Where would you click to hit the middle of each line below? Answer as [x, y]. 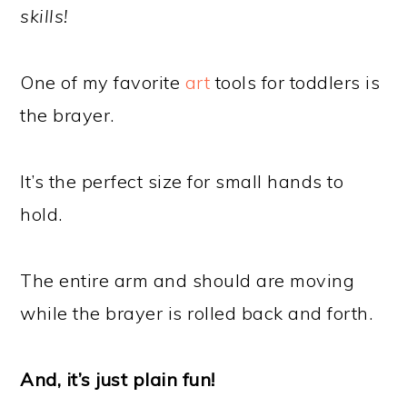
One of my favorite [103, 82]
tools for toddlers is [295, 82]
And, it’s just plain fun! [118, 379]
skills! [44, 15]
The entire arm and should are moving [188, 280]
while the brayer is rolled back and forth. [197, 313]
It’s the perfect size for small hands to [182, 181]
